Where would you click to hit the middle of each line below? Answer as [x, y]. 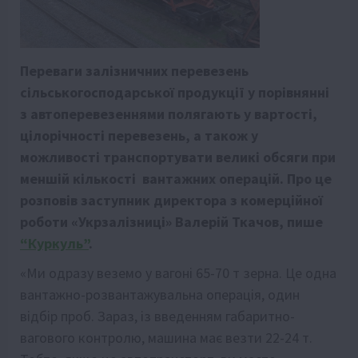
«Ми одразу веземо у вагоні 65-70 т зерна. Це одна [178, 272]
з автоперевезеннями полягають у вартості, [169, 113]
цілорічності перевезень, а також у [139, 135]
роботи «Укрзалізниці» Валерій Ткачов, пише [171, 221]
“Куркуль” [54, 243]
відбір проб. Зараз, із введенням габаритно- [157, 316]
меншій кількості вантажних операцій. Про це [176, 178]
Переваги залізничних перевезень [134, 70]
